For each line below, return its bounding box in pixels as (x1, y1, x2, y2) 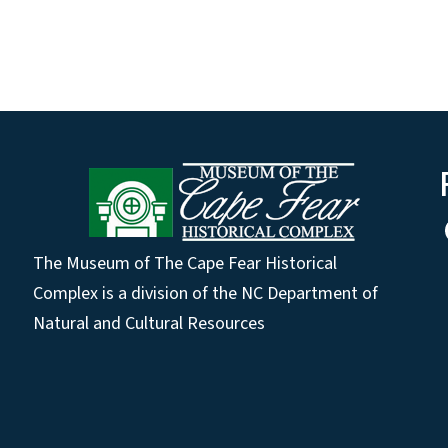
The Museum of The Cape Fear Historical (32, 251, 337, 277)
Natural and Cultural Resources (32, 311, 265, 337)
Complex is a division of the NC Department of (32, 281, 378, 307)
